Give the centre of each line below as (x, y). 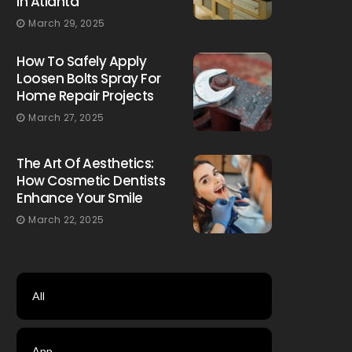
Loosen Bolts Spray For (89, 79)
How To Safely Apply (82, 61)
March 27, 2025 (66, 117)
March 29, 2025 (67, 23)
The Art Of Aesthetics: (85, 163)
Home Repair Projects (85, 96)
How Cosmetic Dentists (91, 181)
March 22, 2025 (66, 220)
